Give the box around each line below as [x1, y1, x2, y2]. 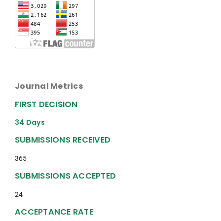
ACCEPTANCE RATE [15, 206, 93, 218]
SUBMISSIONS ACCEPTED [15, 170, 116, 182]
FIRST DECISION [15, 98, 78, 110]
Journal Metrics [15, 80, 83, 92]
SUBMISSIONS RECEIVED [15, 134, 110, 146]
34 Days [15, 117, 45, 128]
